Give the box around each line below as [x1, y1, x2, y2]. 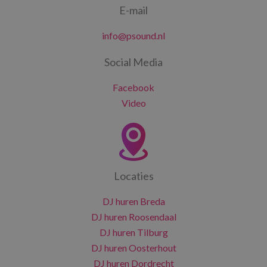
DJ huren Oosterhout [91, 242, 176, 253]
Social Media [104, 55, 163, 69]
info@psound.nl [102, 30, 165, 41]
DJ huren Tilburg [99, 226, 168, 238]
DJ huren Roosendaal [91, 211, 176, 222]
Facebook [113, 82, 154, 93]
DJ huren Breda [102, 195, 165, 207]
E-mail [119, 4, 148, 17]
